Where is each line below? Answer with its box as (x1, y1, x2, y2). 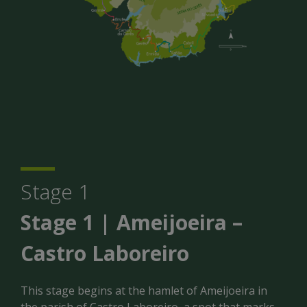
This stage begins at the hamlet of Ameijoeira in (21, 283, 267, 299)
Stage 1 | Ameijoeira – (21, 208, 243, 237)
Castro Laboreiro (21, 239, 189, 268)
